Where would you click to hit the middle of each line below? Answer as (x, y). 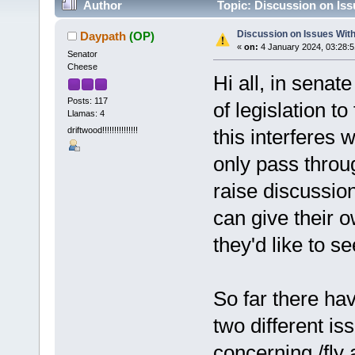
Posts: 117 (87, 100)
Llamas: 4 (86, 113)
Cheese (82, 67)
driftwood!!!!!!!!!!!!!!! (102, 130)
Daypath (103, 36)
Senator (82, 54)
